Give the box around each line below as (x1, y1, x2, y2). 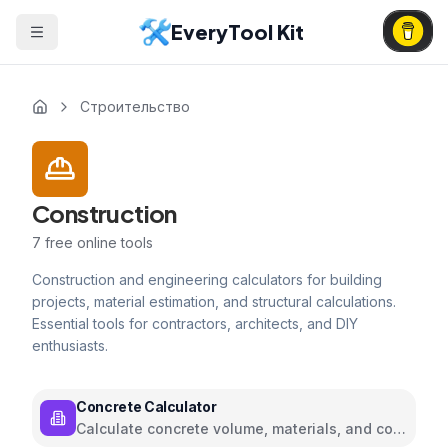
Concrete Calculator (76, 398, 217, 415)
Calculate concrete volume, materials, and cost (76, 420, 406, 437)
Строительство (80, 98, 190, 115)
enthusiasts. (32, 337, 108, 354)
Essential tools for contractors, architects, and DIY (32, 315, 358, 332)
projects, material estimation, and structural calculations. (32, 293, 396, 310)
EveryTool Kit (170, 19, 304, 44)
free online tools (41, 234, 153, 251)
